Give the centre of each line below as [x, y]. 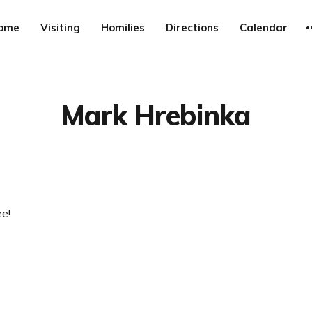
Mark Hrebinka [156, 115]
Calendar [264, 28]
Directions [192, 28]
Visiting [60, 28]
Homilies [123, 28]
